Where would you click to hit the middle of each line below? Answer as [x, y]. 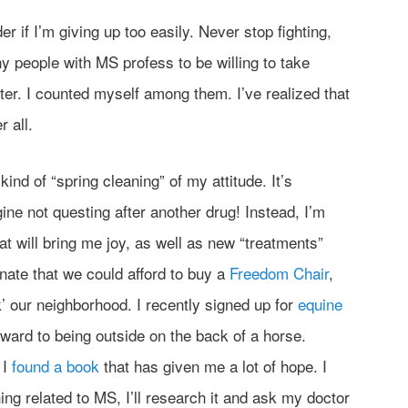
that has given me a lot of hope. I [213, 365]
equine [320, 303]
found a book [56, 365]
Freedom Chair [279, 272]
